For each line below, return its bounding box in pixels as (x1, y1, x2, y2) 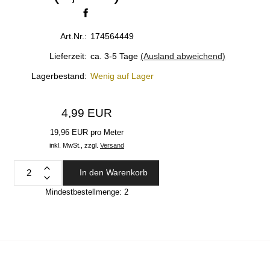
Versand (100, 141, 124, 149)
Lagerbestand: (31, 71, 87, 81)
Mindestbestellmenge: (45, 187, 124, 196)
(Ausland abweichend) (140, 51, 225, 61)
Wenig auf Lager (90, 71, 154, 81)
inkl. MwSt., (49, 141, 83, 149)
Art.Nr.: (60, 31, 87, 41)
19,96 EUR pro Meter (50, 127, 124, 137)
